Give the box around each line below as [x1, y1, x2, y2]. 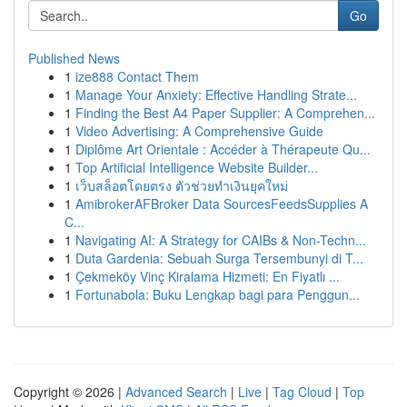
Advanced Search [125, 382, 227, 401]
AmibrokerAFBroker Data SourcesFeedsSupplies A [75, 194, 368, 213]
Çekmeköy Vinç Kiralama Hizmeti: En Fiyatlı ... [75, 267, 340, 285]
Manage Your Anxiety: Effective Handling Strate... [75, 85, 357, 104]
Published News [28, 49, 120, 67]
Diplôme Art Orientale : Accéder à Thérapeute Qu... [75, 140, 371, 158]
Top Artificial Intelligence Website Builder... [75, 158, 318, 176]
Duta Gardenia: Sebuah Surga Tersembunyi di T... [75, 249, 363, 267]
